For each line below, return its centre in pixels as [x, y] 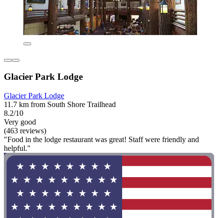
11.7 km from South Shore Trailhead [60, 104]
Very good [20, 122]
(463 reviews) [25, 130]
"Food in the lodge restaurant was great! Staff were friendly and [101, 139]
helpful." [17, 148]
